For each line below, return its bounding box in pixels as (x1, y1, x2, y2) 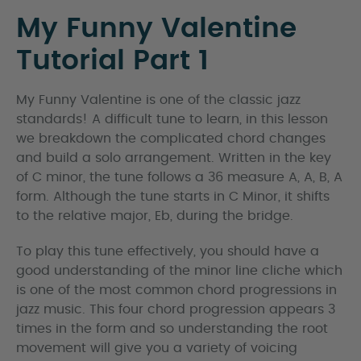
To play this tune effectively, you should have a (16, 245, 319, 258)
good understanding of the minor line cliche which (16, 264, 342, 277)
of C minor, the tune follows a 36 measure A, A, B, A (16, 171, 342, 184)
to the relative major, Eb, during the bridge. (16, 210, 293, 222)
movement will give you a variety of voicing (16, 342, 297, 355)
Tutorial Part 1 (16, 48, 209, 75)
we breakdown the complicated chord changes (16, 132, 326, 145)
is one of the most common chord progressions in (16, 284, 337, 297)
